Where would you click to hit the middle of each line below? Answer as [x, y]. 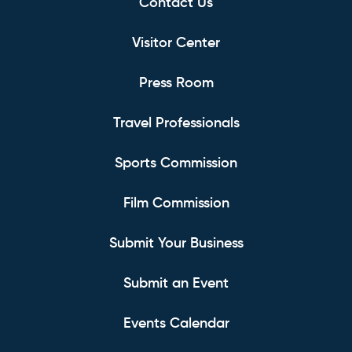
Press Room [176, 84]
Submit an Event [176, 284]
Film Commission [176, 204]
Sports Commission [176, 164]
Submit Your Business [176, 244]
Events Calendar [176, 324]
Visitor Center [176, 44]
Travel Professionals [176, 124]
